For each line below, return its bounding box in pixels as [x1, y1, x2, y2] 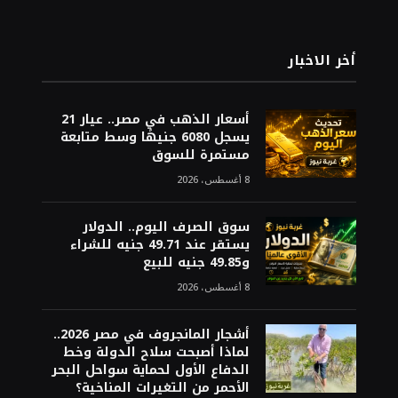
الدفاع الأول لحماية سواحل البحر [51, 358, 250, 383]
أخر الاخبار [288, 48, 356, 74]
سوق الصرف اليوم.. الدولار [82, 215, 250, 240]
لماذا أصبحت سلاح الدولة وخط [62, 340, 250, 365]
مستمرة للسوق [151, 143, 250, 168]
